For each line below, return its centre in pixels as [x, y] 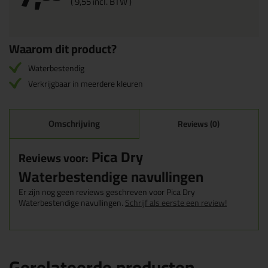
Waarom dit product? [63, 49]
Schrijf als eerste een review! [176, 203]
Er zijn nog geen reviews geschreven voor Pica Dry [107, 192]
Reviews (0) [199, 124]
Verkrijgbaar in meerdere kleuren [86, 84]
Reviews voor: [54, 158]
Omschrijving [74, 124]
